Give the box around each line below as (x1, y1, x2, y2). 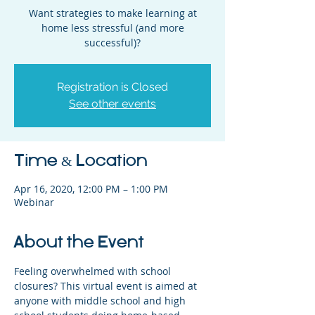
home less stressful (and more (41, 20, 184, 34)
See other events (69, 96, 156, 110)
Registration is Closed (57, 79, 168, 94)
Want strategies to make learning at (28, 6, 197, 20)
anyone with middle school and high (14, 293, 188, 307)
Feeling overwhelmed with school (14, 264, 174, 278)
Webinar (14, 195, 54, 209)
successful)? (84, 35, 141, 49)
